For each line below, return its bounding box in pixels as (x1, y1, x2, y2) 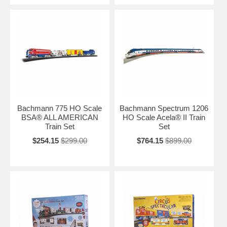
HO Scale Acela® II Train (123, 112, 206, 122)
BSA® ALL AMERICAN (21, 112, 98, 122)
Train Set (45, 122, 74, 131)
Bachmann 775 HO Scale (17, 103, 102, 112)
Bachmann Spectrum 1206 (120, 103, 209, 112)
